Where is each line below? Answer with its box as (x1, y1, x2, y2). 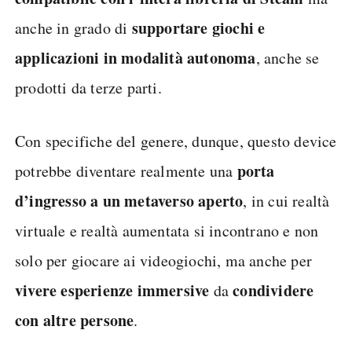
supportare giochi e (131, 16, 266, 39)
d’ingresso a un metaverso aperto (15, 189, 244, 212)
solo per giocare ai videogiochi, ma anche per (15, 250, 313, 271)
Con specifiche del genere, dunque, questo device (15, 130, 337, 152)
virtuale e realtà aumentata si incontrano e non (15, 220, 319, 241)
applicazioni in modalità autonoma (15, 46, 256, 69)
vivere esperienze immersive (15, 279, 210, 302)
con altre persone (15, 309, 134, 332)
